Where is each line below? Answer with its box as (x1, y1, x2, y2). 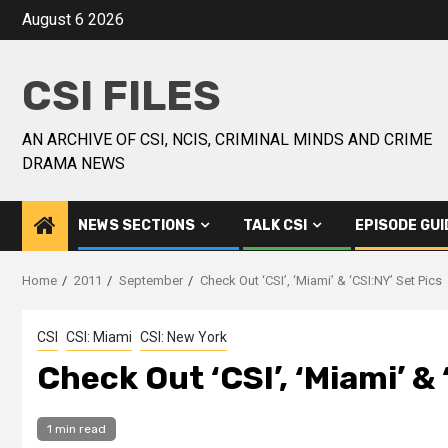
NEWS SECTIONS (78, 217, 195, 234)
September (119, 273, 183, 288)
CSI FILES (22, 71, 221, 121)
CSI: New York (140, 329, 227, 345)
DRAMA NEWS (22, 154, 125, 173)
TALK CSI (243, 217, 307, 234)
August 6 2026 (22, 10, 124, 29)
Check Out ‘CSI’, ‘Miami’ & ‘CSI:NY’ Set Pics (200, 273, 442, 288)
